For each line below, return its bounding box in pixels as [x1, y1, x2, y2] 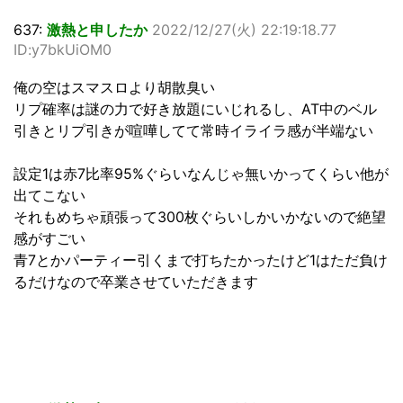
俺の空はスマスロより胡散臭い [13, 78, 215, 97]
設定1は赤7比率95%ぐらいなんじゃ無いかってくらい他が [13, 165, 389, 184]
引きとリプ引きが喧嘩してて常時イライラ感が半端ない [13, 121, 373, 140]
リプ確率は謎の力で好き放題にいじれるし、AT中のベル [13, 100, 377, 119]
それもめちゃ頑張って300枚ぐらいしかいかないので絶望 [13, 208, 386, 227]
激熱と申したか [47, 21, 148, 40]
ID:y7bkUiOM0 [13, 40, 112, 59]
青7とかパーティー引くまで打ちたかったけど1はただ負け [13, 251, 388, 270]
